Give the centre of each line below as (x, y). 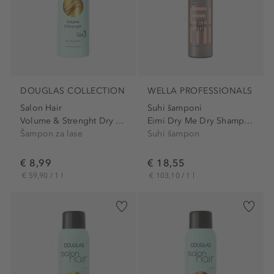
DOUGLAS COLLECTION (72, 91)
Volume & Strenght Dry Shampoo (120, 120)
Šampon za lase (51, 133)
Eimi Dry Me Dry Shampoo (249, 120)
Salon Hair (41, 108)
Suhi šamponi (175, 108)
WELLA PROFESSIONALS (200, 91)
